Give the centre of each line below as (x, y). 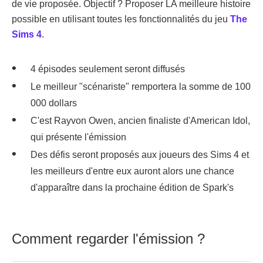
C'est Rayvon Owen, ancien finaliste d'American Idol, (140, 120)
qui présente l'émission (78, 137)
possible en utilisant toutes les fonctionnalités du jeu (121, 19)
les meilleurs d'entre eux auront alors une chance (132, 171)
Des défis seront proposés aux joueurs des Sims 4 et (140, 154)
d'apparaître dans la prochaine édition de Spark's (132, 187)
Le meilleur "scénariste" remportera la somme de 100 (141, 86)
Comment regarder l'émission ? (108, 238)
